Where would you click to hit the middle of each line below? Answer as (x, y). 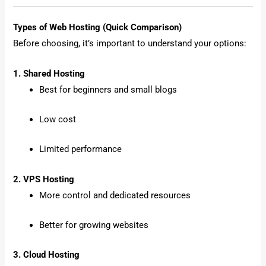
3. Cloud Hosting (47, 255)
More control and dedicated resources (115, 195)
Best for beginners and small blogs (108, 89)
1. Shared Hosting (49, 73)
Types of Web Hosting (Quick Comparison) (98, 28)
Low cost (58, 119)
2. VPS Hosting (44, 179)
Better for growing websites (94, 225)
